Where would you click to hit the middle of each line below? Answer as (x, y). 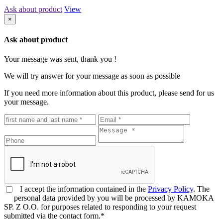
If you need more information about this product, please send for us (109, 93)
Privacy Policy (170, 189)
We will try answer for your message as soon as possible (92, 76)
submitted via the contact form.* (54, 216)
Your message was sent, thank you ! (60, 59)
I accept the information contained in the (82, 189)
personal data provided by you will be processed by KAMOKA (114, 198)
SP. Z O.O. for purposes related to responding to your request (100, 207)
